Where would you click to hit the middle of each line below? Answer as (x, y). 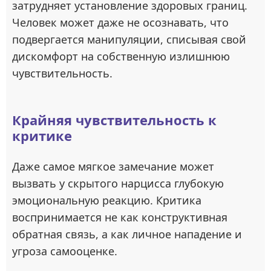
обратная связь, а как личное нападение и (127, 234)
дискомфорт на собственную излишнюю (121, 57)
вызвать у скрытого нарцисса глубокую (118, 184)
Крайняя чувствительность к (114, 120)
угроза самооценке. (65, 251)
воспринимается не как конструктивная (120, 217)
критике (42, 136)
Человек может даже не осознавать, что (120, 23)
